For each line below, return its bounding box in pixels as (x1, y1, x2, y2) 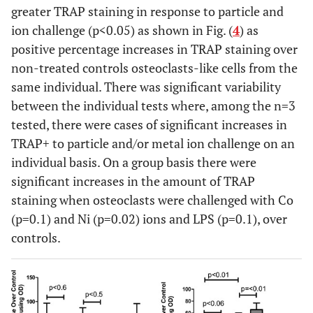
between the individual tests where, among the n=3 (11, 96, 296, 114)
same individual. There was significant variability (11, 78, 281, 95)
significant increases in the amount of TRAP (11, 172, 255, 189)
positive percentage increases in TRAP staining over (11, 40, 298, 57)
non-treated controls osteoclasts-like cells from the (11, 59, 298, 76)
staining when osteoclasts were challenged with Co (11, 191, 293, 208)
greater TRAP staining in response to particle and (11, 2, 284, 20)
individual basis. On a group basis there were (11, 153, 256, 170)
